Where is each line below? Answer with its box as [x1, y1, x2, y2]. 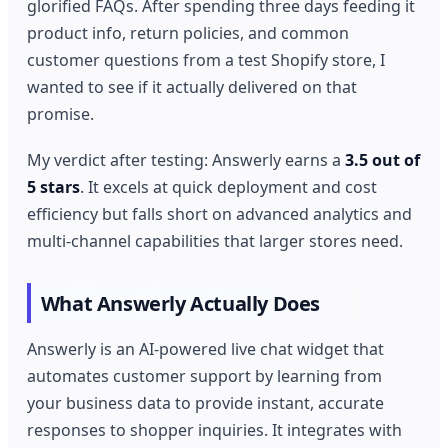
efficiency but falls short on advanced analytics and [27, 202, 413, 225]
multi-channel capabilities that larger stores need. [27, 229, 404, 252]
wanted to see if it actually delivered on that [27, 76, 358, 99]
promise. [27, 103, 95, 126]
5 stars [27, 175, 81, 198]
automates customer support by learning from [27, 364, 383, 387]
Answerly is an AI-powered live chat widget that [27, 337, 385, 360]
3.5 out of [345, 148, 421, 171]
